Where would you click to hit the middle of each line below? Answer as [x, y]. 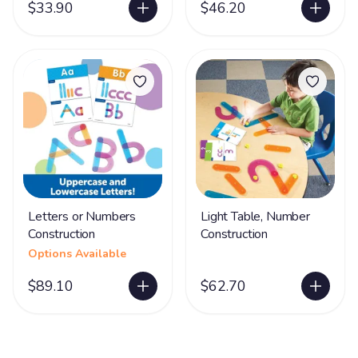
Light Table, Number [255, 217]
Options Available [77, 254]
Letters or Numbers [82, 217]
